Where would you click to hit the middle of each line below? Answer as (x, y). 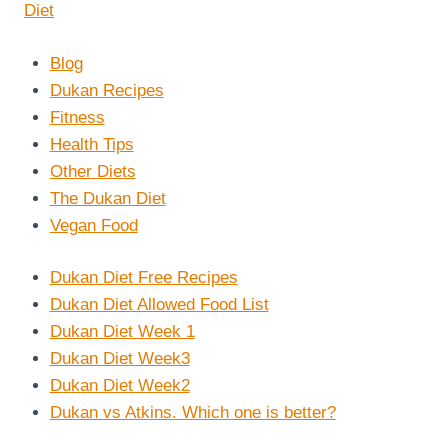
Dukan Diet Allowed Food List (159, 305)
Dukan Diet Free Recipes (143, 278)
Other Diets (92, 171)
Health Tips (91, 144)
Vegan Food (93, 225)
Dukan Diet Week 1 (122, 332)
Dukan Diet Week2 (119, 386)
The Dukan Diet (107, 198)
